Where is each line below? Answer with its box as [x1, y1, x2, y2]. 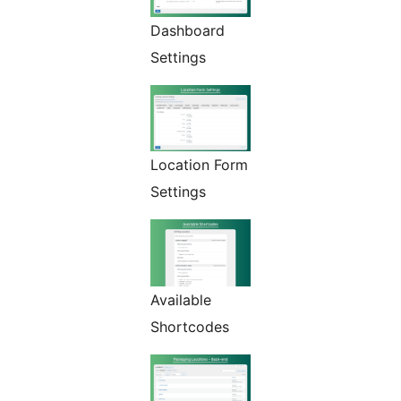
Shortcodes [150, 317, 229, 336]
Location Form [150, 156, 248, 175]
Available [150, 290, 211, 309]
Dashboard [150, 21, 225, 39]
